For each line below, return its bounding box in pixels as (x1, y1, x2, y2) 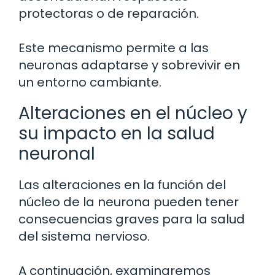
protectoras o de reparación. (18, 5, 199, 23)
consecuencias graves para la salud (18, 211, 245, 228)
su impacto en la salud (18, 122, 215, 146)
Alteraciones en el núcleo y (18, 101, 247, 126)
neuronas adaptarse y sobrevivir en (18, 56, 240, 74)
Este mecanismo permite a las (18, 39, 209, 57)
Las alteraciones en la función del (18, 176, 226, 194)
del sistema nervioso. (18, 228, 150, 246)
